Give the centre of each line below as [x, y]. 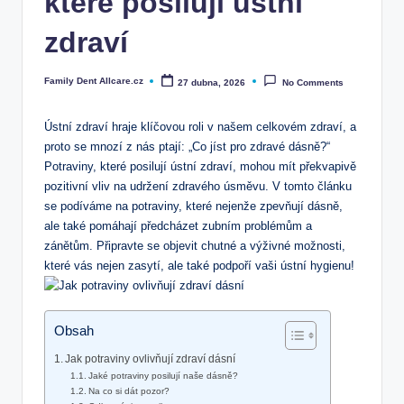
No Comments [312, 82]
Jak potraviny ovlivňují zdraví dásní [151, 359]
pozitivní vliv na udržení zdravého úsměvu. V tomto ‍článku [198, 187]
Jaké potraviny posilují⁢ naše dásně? [164, 376]
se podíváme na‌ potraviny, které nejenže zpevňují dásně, [193, 207]
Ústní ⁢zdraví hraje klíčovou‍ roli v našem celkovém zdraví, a [200, 127]
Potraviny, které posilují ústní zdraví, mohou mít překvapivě [200, 167]
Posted [59, 85]
